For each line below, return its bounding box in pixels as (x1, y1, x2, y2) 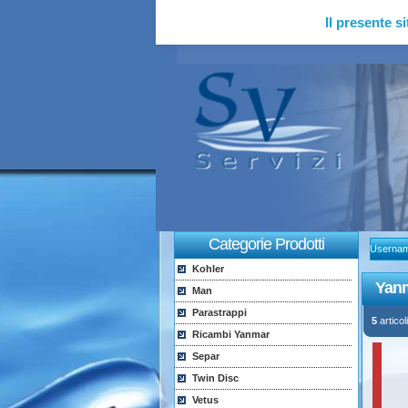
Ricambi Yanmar (191, 329, 270, 340)
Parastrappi (191, 307, 247, 318)
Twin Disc (191, 372, 239, 383)
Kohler (191, 263, 224, 274)
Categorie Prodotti (208, 235, 324, 253)
